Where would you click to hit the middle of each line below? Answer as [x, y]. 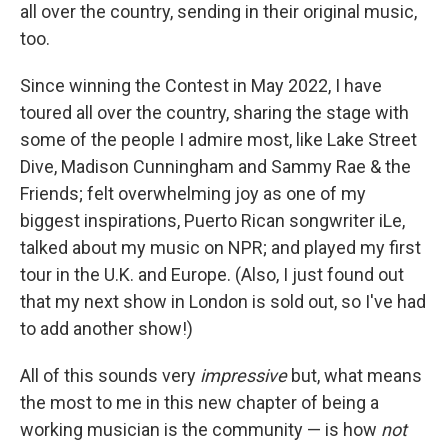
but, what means [354, 376]
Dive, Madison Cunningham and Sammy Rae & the [215, 167]
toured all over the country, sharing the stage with [214, 113]
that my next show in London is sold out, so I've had [223, 302]
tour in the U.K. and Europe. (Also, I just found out [212, 275]
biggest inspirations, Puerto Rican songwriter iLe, [212, 221]
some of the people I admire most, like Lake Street [218, 140]
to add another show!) [106, 329]
